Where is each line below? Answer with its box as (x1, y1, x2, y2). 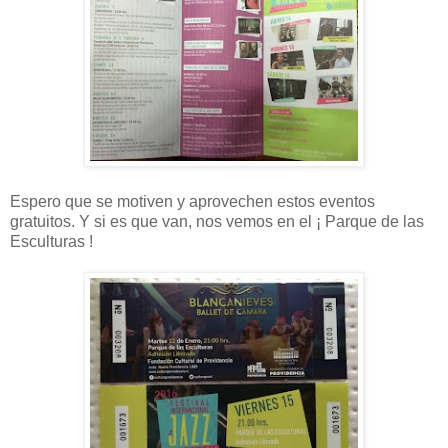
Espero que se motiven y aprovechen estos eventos (10, 193, 375, 211)
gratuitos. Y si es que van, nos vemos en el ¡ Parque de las (10, 213, 424, 231)
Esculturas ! (10, 233, 93, 251)
